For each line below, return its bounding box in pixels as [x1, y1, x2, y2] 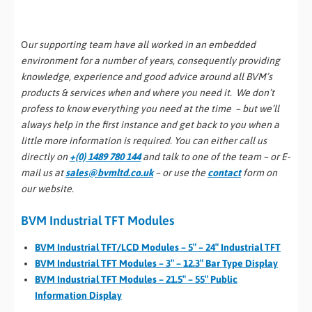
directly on [21, 150, 70, 162]
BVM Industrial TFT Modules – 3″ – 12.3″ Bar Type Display [35, 258, 278, 270]
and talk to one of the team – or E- [141, 150, 290, 162]
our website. [21, 182, 74, 194]
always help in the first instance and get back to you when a [21, 118, 279, 130]
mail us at [21, 166, 65, 178]
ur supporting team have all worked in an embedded [28, 38, 256, 50]
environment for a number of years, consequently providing [21, 54, 280, 66]
